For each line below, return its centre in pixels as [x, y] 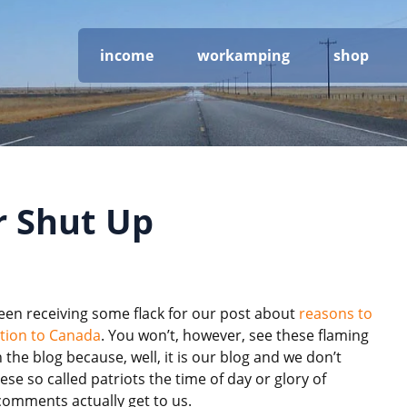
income [127, 55]
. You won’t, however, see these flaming [235, 335]
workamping [243, 55]
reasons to [336, 313]
